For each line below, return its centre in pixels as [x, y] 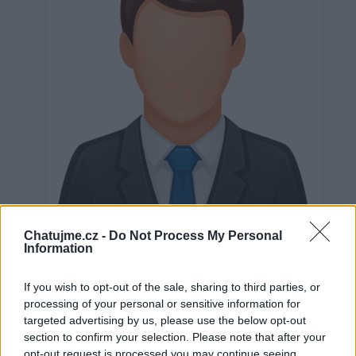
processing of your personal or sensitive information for [162, 304]
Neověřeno [102, 271]
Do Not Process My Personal [195, 236]
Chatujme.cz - [66, 236]
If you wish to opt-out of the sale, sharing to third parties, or [172, 287]
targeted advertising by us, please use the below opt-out [165, 320]
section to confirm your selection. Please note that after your [175, 337]
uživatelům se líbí [211, 329]
